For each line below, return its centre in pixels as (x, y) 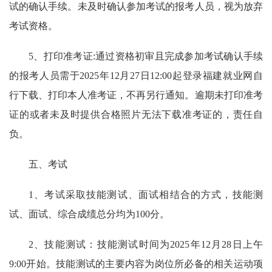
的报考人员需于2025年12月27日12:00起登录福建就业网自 (136, 76)
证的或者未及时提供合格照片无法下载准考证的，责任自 (136, 114)
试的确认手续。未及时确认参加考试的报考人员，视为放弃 (136, 6)
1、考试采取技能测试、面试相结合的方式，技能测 (146, 195)
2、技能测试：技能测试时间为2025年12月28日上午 (146, 244)
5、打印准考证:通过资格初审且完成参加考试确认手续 (146, 56)
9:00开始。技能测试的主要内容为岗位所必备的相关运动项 (136, 264)
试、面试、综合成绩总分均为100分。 (89, 214)
